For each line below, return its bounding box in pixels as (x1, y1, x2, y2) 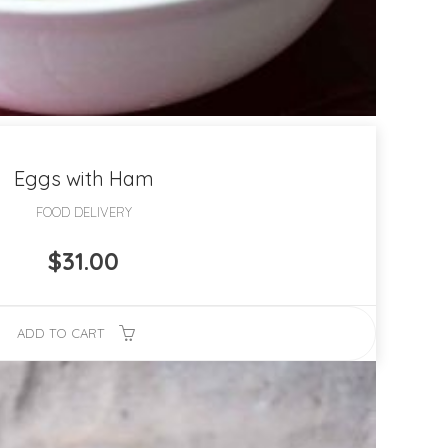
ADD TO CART (17, 325, 104, 341)
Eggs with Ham (13, 166, 154, 191)
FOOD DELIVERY (35, 204, 132, 220)
